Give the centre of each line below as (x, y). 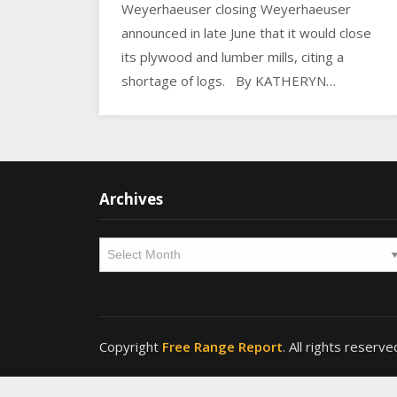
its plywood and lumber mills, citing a (233, 56)
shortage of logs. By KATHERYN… (229, 80)
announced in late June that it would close (246, 32)
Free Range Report (222, 347)
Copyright (131, 347)
